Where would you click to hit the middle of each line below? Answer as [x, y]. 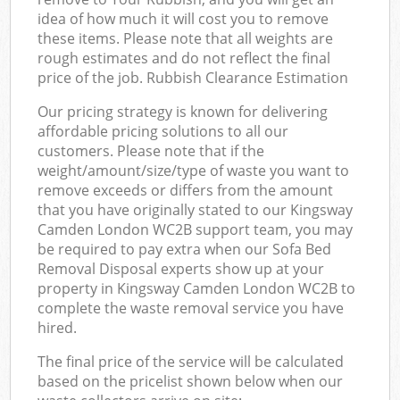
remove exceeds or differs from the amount [186, 190]
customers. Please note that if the [151, 150]
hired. [58, 327]
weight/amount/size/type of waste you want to [194, 170]
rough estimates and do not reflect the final [184, 58]
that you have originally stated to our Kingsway [196, 209]
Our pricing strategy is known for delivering [183, 111]
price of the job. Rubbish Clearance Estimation [193, 77]
